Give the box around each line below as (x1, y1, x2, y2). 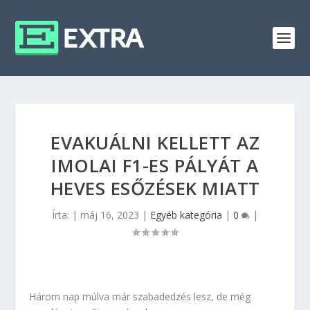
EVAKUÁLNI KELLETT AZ (51, 130, 259, 155)
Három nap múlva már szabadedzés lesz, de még (29, 290, 251, 303)
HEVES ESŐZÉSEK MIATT (50, 176, 260, 201)
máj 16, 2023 (80, 208, 139, 221)
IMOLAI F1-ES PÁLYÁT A (51, 153, 259, 178)
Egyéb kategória (150, 208, 222, 221)
